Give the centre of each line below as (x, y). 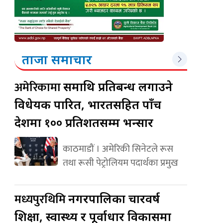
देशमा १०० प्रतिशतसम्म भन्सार (84, 122)
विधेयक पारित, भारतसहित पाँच (88, 104)
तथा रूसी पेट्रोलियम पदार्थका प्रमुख (120, 163)
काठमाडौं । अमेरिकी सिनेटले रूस (118, 149)
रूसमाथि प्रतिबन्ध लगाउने (118, 86)
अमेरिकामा (39, 87)
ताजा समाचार (57, 59)
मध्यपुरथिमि (42, 199)
